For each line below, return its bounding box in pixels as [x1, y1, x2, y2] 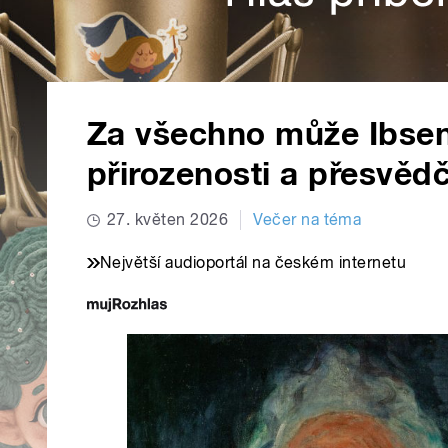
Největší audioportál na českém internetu [100, 253, 407, 273]
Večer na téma [253, 210, 362, 230]
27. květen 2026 [107, 210, 229, 230]
